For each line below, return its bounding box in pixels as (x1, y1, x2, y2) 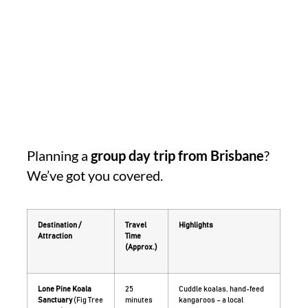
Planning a (27, 147, 91, 164)
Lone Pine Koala (38, 285, 92, 294)
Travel (125, 221, 147, 230)
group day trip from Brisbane (91, 147, 265, 164)
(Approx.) (125, 243, 158, 252)
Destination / (38, 221, 82, 230)
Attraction (38, 232, 73, 241)
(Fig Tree (72, 296, 104, 305)
